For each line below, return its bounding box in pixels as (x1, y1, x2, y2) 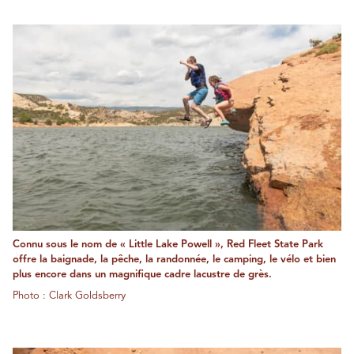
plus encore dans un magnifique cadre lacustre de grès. (13, 269, 272, 280)
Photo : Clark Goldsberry (13, 290, 126, 301)
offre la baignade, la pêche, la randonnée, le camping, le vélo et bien (13, 254, 336, 265)
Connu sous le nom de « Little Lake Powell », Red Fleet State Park (13, 239, 323, 250)
